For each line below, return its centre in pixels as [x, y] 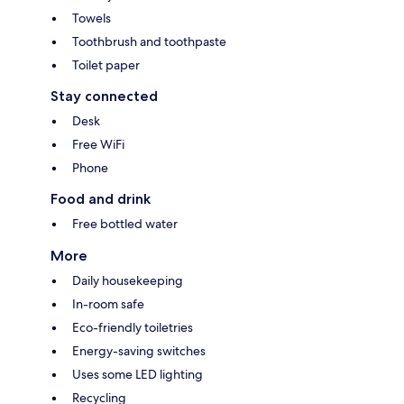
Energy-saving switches [139, 350]
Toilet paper [106, 64]
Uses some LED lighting [138, 374]
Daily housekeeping [128, 280]
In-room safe [108, 303]
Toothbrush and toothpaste [149, 41]
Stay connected [104, 96]
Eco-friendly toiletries [133, 327]
